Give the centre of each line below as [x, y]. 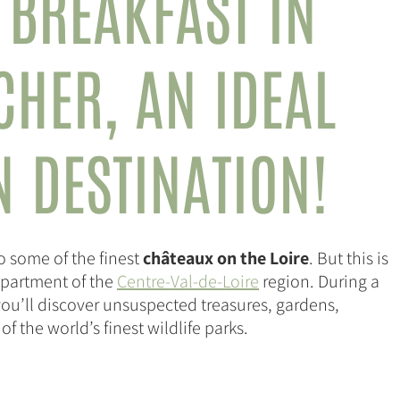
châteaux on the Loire [226, 258]
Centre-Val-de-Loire [188, 281]
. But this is [349, 258]
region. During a [319, 281]
